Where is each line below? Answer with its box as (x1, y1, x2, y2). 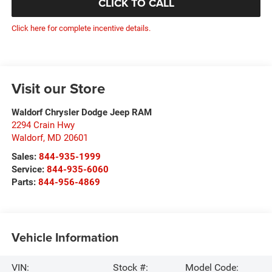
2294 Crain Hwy (11, 119, 75, 131)
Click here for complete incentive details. (11, 23, 151, 33)
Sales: (11, 151, 39, 162)
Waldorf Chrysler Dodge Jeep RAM (11, 106, 152, 118)
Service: (11, 163, 47, 175)
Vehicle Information (11, 228, 119, 246)
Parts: (11, 176, 38, 188)
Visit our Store (11, 77, 105, 99)
